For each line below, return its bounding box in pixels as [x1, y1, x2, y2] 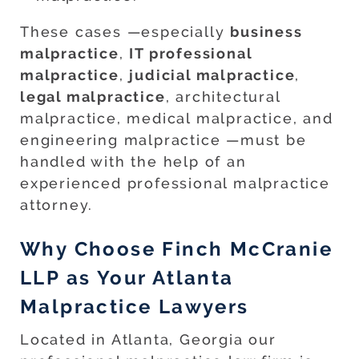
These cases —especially [20, 23, 231, 41]
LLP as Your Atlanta [20, 266, 234, 290]
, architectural [165, 88, 280, 106]
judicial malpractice [129, 67, 296, 84]
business [230, 23, 303, 41]
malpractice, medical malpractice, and [20, 110, 333, 127]
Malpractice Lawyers [20, 295, 249, 319]
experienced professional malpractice [20, 175, 330, 192]
